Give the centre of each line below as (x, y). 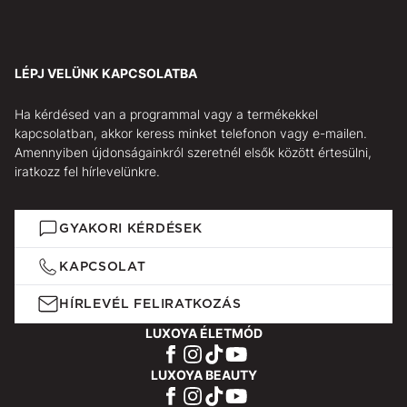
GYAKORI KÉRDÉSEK (131, 228)
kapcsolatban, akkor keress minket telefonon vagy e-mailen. (191, 134)
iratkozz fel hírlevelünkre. (87, 172)
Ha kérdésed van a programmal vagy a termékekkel (166, 114)
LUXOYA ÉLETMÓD (203, 333)
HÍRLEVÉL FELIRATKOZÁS (150, 304)
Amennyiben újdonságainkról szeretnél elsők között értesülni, (193, 153)
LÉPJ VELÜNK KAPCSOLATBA (106, 74)
